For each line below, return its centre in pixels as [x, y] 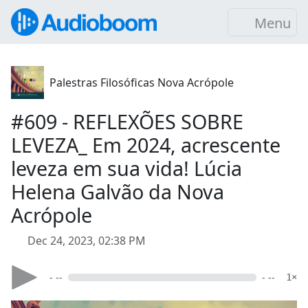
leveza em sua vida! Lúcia [126, 168]
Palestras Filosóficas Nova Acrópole [142, 82]
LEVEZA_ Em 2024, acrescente [146, 145]
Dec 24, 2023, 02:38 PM [87, 241]
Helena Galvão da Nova [118, 191]
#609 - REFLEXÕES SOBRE [127, 121]
